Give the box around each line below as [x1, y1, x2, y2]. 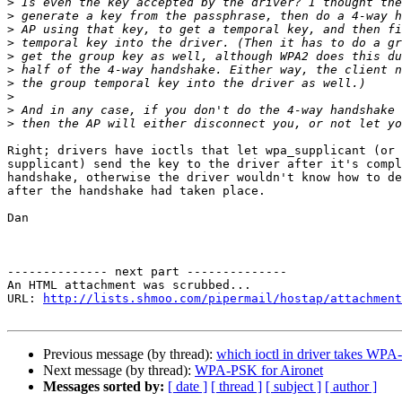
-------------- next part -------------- [7, 265, 287, 279]
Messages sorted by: [43, 379, 164, 395]
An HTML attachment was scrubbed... [7, 278, 251, 293]
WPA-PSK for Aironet [195, 363, 323, 379]
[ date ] [168, 379, 207, 395]
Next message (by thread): [43, 363, 195, 379]
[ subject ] [266, 379, 321, 395]
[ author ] [325, 379, 377, 395]
